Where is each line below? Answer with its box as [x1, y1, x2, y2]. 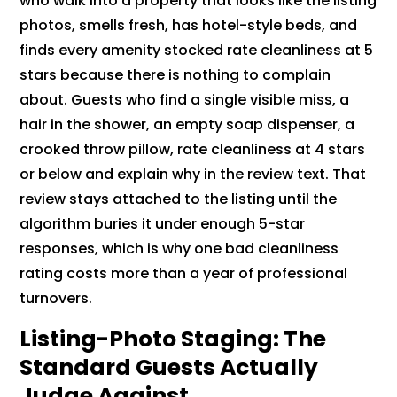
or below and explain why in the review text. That [19, 164, 367, 185]
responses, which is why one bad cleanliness [19, 238, 339, 260]
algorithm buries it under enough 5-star [19, 214, 306, 235]
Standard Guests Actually [19, 352, 319, 384]
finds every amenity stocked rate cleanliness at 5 [19, 40, 374, 61]
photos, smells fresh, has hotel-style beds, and [19, 15, 358, 36]
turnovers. [19, 288, 93, 309]
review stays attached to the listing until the [19, 189, 338, 210]
